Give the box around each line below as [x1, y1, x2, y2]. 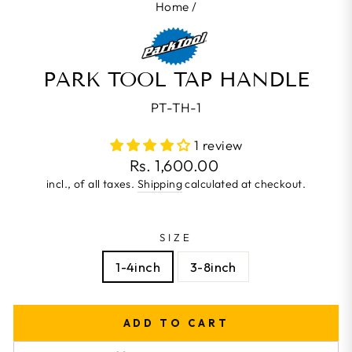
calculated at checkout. [182, 177, 306, 192]
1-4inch [115, 258, 160, 276]
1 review [194, 137, 243, 154]
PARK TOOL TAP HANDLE [42, 68, 310, 93]
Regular [13, 156, 62, 173]
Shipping [137, 177, 183, 192]
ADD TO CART [123, 317, 229, 330]
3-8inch [190, 258, 236, 276]
